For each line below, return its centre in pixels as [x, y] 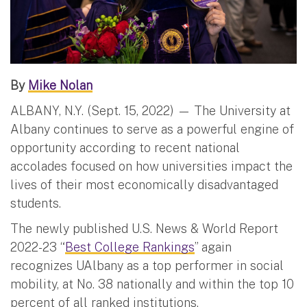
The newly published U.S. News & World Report [144, 228]
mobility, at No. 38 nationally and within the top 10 [152, 284]
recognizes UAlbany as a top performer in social [147, 265]
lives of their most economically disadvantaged [144, 184]
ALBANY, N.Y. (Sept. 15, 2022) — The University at [150, 110]
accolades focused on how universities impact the [151, 166]
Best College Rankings [130, 247]
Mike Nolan [60, 85]
